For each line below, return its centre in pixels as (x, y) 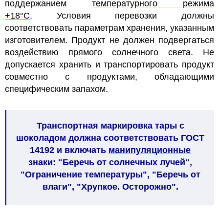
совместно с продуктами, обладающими (109, 77)
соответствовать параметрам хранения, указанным (109, 28)
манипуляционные (150, 150)
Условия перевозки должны (135, 15)
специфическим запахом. (58, 89)
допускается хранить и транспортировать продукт (109, 64)
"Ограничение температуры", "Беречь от (110, 174)
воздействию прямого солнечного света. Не (109, 52)
